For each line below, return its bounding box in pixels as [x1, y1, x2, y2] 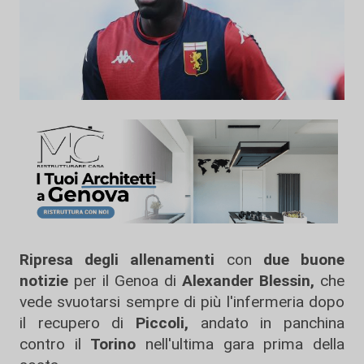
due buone [262, 250, 345, 270]
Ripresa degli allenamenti [19, 250, 215, 270]
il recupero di [19, 314, 124, 333]
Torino [90, 335, 136, 354]
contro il [19, 335, 91, 354]
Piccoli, [123, 314, 189, 333]
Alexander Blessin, [182, 271, 314, 291]
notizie [19, 271, 68, 291]
